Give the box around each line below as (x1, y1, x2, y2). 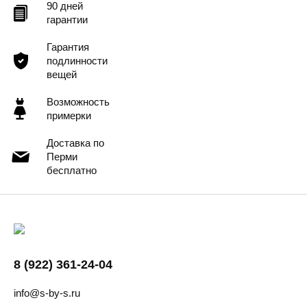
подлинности (47, 55, 108, 67)
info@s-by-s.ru (14, 287, 80, 299)
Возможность (47, 96, 110, 108)
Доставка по (47, 137, 104, 149)
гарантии (47, 14, 88, 26)
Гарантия (47, 41, 89, 53)
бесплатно (47, 164, 97, 177)
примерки (47, 110, 91, 122)
